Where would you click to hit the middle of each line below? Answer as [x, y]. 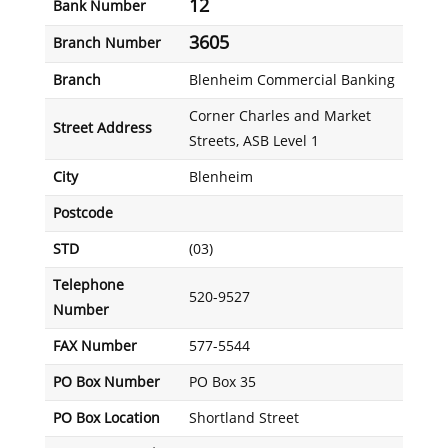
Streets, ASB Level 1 [253, 141]
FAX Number [94, 346]
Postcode [82, 213]
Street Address [102, 128]
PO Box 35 [222, 382]
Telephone [88, 285]
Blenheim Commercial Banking [291, 80]
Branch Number [106, 43]
